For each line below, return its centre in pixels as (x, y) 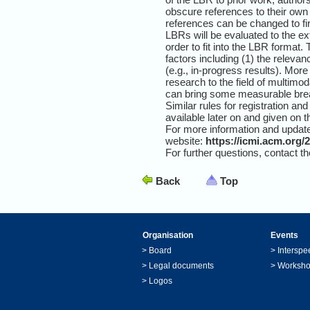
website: (184, 141)
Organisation (168, 235)
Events (284, 235)
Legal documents (181, 266)
